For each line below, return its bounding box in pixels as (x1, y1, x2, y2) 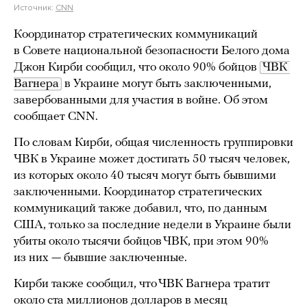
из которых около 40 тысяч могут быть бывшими (14, 169, 276, 182)
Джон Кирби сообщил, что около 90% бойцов (14, 61, 260, 74)
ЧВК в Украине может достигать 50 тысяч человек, (14, 153, 290, 166)
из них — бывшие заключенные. (14, 251, 187, 265)
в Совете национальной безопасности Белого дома (14, 45, 290, 58)
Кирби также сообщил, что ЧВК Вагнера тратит (14, 278, 270, 291)
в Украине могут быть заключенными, (62, 77, 271, 90)
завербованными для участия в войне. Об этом (14, 94, 268, 107)
